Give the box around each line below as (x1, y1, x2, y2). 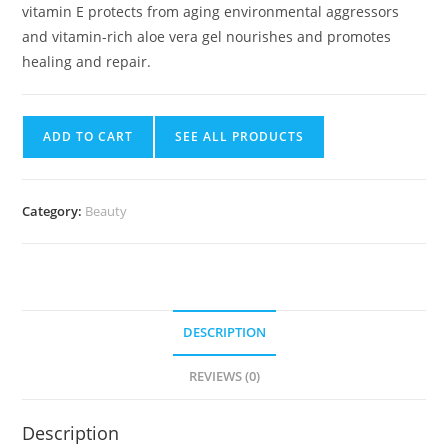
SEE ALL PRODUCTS (175, 128, 305, 146)
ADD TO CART (43, 128, 134, 146)
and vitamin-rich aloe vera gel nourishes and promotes (22, 27, 392, 47)
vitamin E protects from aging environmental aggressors (22, 2, 400, 22)
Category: (22, 202, 86, 221)
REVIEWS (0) (188, 368, 260, 386)
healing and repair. (22, 52, 152, 72)
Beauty (85, 202, 128, 221)
